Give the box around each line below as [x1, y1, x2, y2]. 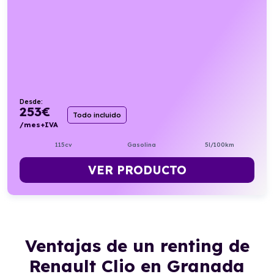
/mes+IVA [20, 120, 59, 130]
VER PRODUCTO [87, 163, 187, 178]
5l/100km [205, 141, 235, 149]
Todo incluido [73, 111, 122, 120]
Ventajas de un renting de [24, 235, 250, 257]
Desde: [20, 97, 43, 106]
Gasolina [127, 141, 156, 149]
